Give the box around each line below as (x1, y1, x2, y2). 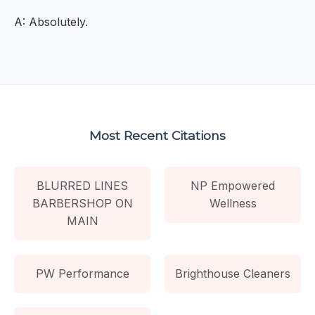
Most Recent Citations (89, 127, 226, 143)
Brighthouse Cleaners (175, 266, 290, 281)
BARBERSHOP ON (32, 195, 133, 210)
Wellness (209, 195, 257, 210)
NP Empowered (191, 178, 275, 193)
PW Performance (35, 266, 129, 281)
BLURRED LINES (37, 178, 128, 193)
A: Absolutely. (14, 15, 88, 30)
